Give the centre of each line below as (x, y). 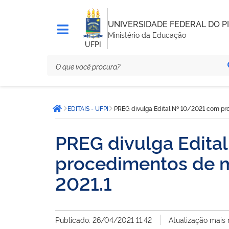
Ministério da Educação (147, 34)
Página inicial (84, 113)
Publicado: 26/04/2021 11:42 (104, 220)
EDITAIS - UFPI (88, 108)
